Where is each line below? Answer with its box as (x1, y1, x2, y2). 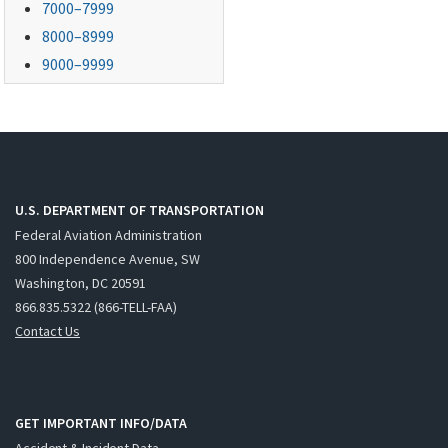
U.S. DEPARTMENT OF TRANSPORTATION (15, 201, 264, 220)
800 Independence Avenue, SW (15, 249, 200, 268)
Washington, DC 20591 (15, 273, 146, 292)
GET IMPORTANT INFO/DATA (15, 414, 187, 433)
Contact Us (15, 321, 80, 340)
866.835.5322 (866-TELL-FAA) (15, 297, 177, 316)
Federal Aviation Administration (15, 225, 202, 244)
